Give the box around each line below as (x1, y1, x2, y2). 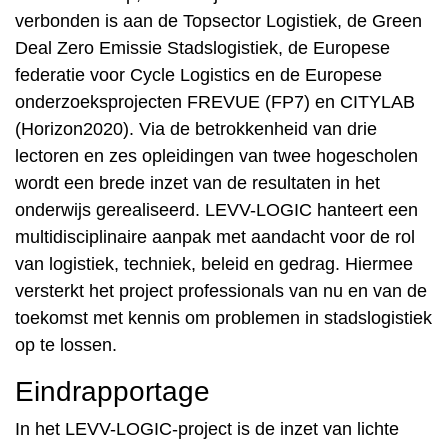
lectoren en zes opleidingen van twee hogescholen (15, 146, 418, 166)
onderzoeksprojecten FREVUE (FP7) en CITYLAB (15, 92, 415, 112)
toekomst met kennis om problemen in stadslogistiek (15, 308, 432, 328)
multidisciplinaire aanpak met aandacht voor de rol (15, 227, 415, 247)
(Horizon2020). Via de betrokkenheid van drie (15, 119, 377, 139)
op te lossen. (15, 335, 117, 355)
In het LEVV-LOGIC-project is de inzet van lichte (15, 419, 399, 439)
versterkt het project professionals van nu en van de (15, 281, 427, 301)
